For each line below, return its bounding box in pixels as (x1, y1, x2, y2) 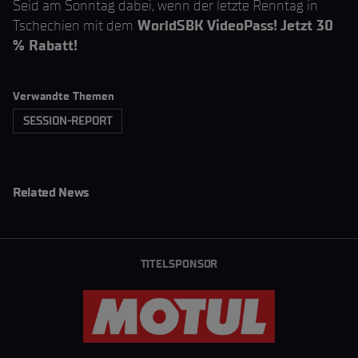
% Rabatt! (13, 37, 78, 54)
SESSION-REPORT (23, 114, 112, 128)
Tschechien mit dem (13, 17, 133, 34)
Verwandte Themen (13, 89, 114, 103)
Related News (13, 185, 89, 200)
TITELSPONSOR (140, 257, 218, 271)
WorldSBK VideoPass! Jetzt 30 (133, 17, 333, 34)
